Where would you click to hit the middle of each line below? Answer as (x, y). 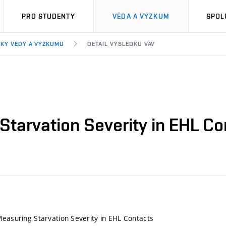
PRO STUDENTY (48, 16)
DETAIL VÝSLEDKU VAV (121, 44)
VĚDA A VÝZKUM (141, 16)
